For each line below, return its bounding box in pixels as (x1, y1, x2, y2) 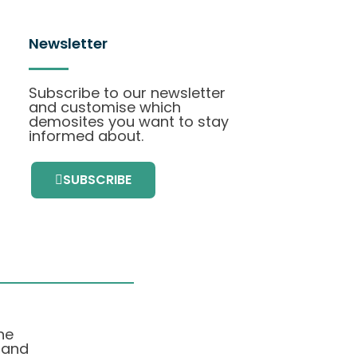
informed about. (29, 126, 143, 147)
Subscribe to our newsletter (29, 83, 226, 104)
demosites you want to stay (29, 112, 229, 132)
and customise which (29, 97, 181, 118)
